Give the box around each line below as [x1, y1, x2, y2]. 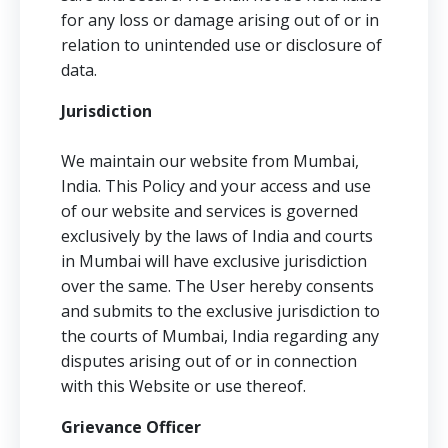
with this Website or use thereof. [61, 375, 306, 397]
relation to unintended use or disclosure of [61, 34, 382, 56]
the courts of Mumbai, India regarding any [61, 325, 379, 347]
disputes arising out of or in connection [61, 350, 357, 372]
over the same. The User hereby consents [61, 275, 374, 297]
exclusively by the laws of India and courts [61, 225, 373, 247]
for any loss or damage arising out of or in [61, 9, 379, 31]
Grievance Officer [61, 416, 201, 438]
